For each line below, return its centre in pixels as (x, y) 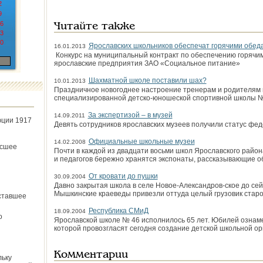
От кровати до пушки (123, 176)
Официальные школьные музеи (141, 141)
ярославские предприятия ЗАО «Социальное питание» (147, 63)
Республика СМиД (118, 211)
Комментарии (91, 255)
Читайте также (94, 27)
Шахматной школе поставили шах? (147, 80)
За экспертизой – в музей (130, 115)
